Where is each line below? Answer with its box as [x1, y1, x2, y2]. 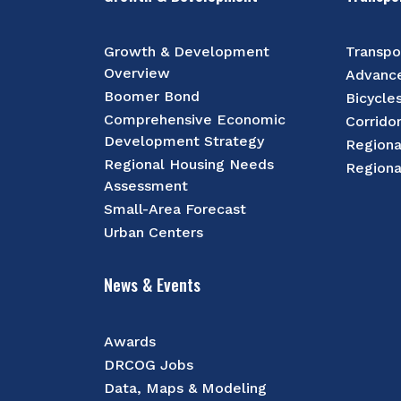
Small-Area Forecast [104, 200, 247, 218]
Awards [104, 333, 157, 350]
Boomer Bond [104, 88, 200, 105]
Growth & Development [104, 43, 270, 60]
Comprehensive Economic [104, 111, 286, 128]
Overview [104, 64, 171, 81]
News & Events [104, 271, 201, 296]
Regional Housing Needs [104, 156, 275, 173]
